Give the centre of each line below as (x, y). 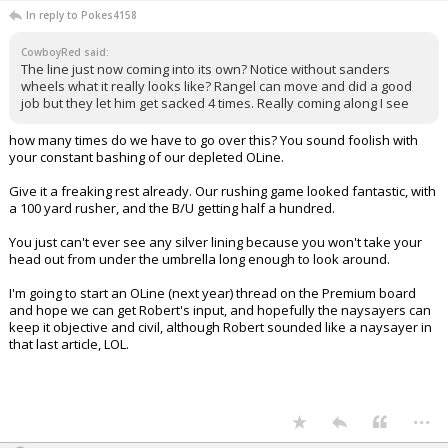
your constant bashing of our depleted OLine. (146, 157)
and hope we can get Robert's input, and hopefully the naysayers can (220, 310)
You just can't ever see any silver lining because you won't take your (215, 242)
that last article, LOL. (69, 344)
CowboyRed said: (65, 52)
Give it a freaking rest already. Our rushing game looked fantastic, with (222, 191)
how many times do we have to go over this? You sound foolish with (213, 140)
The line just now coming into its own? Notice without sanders (205, 69)
